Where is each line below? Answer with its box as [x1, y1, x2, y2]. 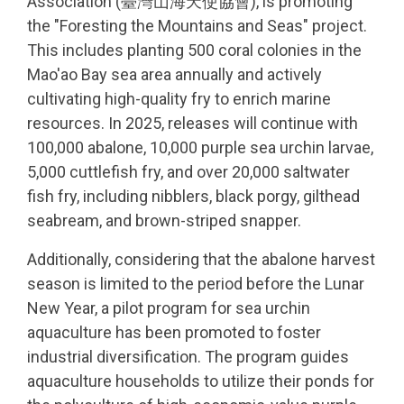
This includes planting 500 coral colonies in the [27, 41, 362, 60]
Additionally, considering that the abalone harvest [27, 250, 375, 270]
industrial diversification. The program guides [27, 347, 349, 367]
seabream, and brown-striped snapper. [27, 211, 301, 231]
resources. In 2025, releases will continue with [27, 114, 358, 133]
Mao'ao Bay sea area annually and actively [27, 65, 322, 85]
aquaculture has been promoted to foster [27, 323, 321, 343]
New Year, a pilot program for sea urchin [27, 298, 310, 318]
